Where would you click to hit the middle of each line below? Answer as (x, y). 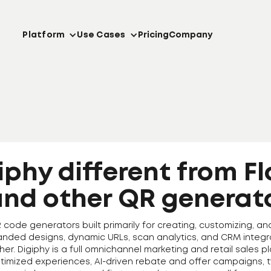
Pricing (153, 35)
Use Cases (101, 35)
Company (190, 35)
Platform (44, 35)
